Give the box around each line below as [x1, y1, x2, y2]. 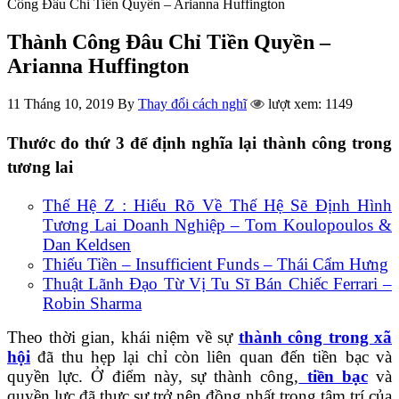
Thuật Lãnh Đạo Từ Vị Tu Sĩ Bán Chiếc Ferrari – [43, 273, 392, 293]
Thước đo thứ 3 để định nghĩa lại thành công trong [7, 133, 392, 152]
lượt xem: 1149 [265, 95, 353, 111]
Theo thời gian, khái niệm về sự [7, 327, 239, 346]
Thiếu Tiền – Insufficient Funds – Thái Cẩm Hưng [43, 254, 388, 273]
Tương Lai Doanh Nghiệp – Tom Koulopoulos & [43, 215, 392, 234]
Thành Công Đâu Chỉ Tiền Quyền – [7, 29, 330, 53]
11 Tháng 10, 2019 [7, 95, 114, 111]
